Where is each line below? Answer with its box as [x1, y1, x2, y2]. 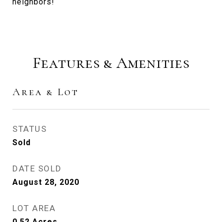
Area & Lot [12, 86, 79, 98]
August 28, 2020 [12, 177, 79, 187]
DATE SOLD [12, 164, 62, 173]
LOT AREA [12, 203, 55, 213]
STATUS [12, 124, 47, 134]
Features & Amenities [32, 53, 190, 72]
